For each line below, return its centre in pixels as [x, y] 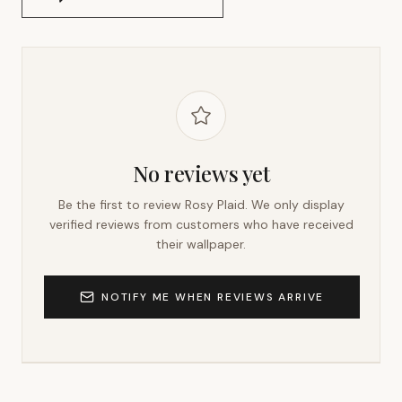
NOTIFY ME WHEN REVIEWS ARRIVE [213, 297]
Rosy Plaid [214, 205]
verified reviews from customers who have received [201, 224]
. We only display [294, 205]
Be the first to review [121, 205]
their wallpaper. [201, 244]
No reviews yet [201, 173]
